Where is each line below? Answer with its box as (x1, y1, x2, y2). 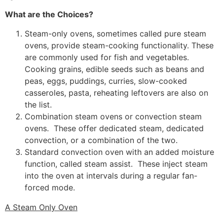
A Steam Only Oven (5, 202, 77, 212)
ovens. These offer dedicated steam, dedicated (25, 123, 204, 133)
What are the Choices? (5, 9, 93, 20)
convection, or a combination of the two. (25, 135, 180, 145)
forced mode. (25, 182, 77, 192)
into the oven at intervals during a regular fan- (25, 170, 197, 181)
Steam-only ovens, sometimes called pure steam (25, 28, 206, 38)
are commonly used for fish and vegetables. (25, 52, 189, 62)
